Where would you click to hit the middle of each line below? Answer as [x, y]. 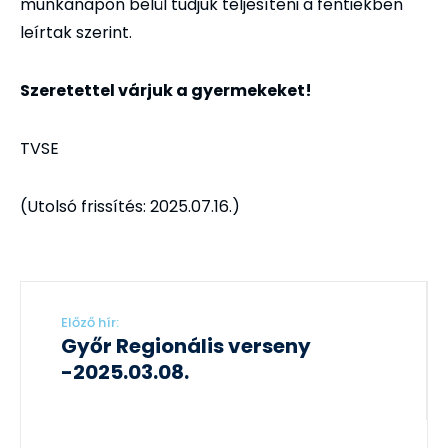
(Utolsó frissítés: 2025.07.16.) [130, 207]
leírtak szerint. [76, 33]
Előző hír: [90, 323]
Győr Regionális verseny [186, 346]
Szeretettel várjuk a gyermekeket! [166, 91]
